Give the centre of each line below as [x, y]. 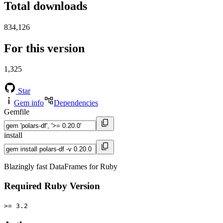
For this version [44, 48]
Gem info [29, 103]
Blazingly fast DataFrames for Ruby [61, 167]
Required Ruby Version [52, 186]
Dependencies [76, 103]
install [13, 135]
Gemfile [17, 112]
